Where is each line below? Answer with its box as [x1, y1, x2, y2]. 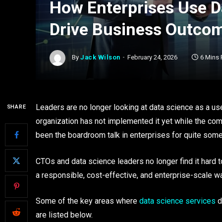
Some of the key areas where [36, 196, 139, 206]
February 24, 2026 [127, 54, 177, 61]
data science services [139, 196, 216, 206]
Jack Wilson [80, 54, 120, 61]
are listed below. [36, 210, 95, 220]
